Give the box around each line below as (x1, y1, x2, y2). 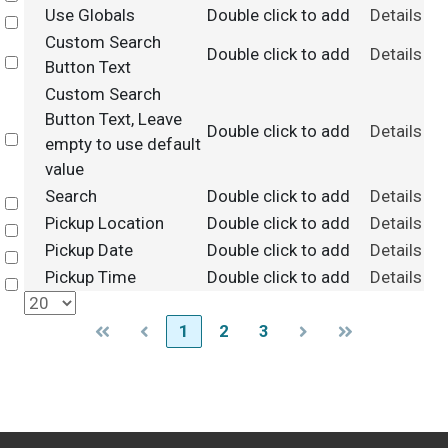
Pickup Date (44, 240, 133, 260)
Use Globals (44, 5, 135, 25)
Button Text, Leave (44, 109, 182, 129)
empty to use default (44, 134, 201, 154)
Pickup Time (44, 267, 136, 287)
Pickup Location (44, 213, 164, 233)
